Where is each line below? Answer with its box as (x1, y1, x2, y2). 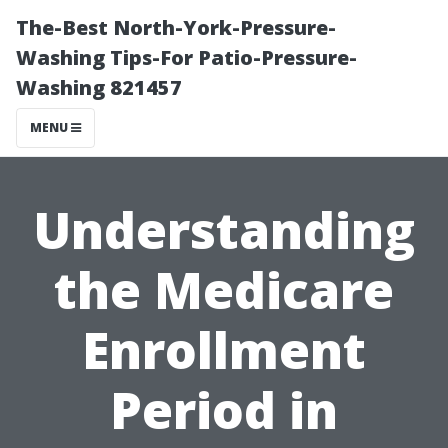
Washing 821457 (16, 74, 182, 101)
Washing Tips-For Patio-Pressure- (16, 44, 357, 71)
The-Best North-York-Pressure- (16, 14, 336, 41)
